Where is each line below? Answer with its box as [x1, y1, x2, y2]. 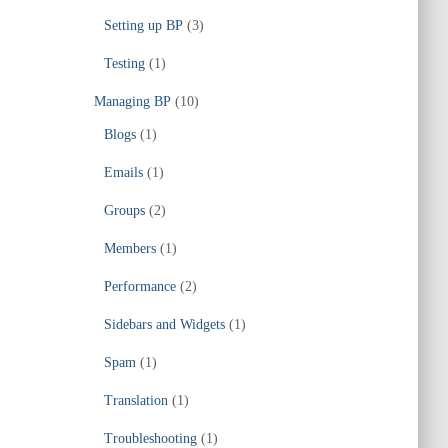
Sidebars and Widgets [103, 317, 225, 332]
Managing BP [93, 94, 171, 109]
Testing [103, 56, 145, 71]
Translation [103, 393, 168, 408]
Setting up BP [103, 18, 183, 33]
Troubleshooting [103, 431, 197, 446]
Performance [103, 279, 176, 294]
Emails [103, 165, 143, 180]
